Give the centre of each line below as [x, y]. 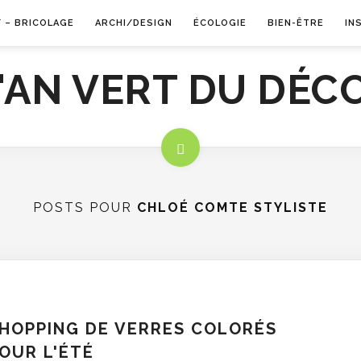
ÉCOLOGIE [220, 23]
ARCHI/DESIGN [133, 23]
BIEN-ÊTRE [295, 23]
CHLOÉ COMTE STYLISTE [232, 207]
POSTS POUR [85, 207]
